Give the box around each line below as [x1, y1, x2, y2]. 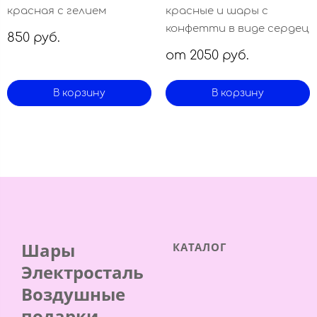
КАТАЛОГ [173, 240, 226, 254]
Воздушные [21, 282, 125, 306]
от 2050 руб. [166, 47, 249, 62]
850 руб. [7, 30, 60, 45]
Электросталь [21, 260, 144, 284]
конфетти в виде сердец [166, 22, 309, 35]
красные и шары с [166, 4, 268, 17]
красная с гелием [7, 4, 107, 17]
